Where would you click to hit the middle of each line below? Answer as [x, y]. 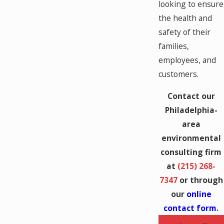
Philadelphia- [191, 110]
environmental [191, 138]
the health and [185, 18]
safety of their [184, 32]
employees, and [187, 60]
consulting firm [191, 152]
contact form [190, 208]
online [199, 194]
